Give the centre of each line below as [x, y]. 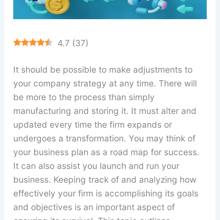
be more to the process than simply [84, 97]
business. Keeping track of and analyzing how [105, 179]
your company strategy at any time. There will [105, 83]
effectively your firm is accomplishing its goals [106, 193]
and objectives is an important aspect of [94, 207]
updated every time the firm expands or [92, 124]
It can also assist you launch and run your [96, 165]
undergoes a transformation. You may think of [104, 138]
